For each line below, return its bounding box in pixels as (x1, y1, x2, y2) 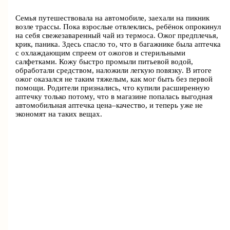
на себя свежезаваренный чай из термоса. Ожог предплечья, (15, 31, 219, 40)
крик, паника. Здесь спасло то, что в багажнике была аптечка (15, 40, 221, 48)
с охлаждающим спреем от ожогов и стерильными (15, 48, 186, 57)
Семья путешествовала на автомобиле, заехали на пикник (15, 13, 210, 22)
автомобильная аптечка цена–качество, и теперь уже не (15, 101, 203, 109)
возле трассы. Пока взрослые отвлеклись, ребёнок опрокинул (15, 22, 221, 31)
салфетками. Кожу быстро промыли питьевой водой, (15, 57, 194, 66)
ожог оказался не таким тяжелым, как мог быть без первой (15, 74, 213, 83)
